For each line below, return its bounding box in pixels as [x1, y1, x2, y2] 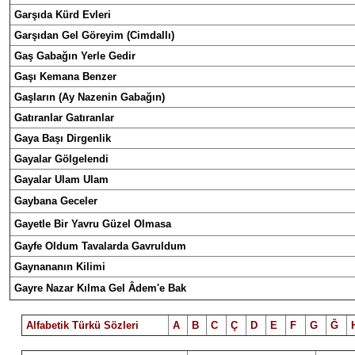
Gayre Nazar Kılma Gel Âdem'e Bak [14, 282, 186, 294]
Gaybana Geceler [14, 195, 97, 207]
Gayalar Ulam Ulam [14, 174, 109, 185]
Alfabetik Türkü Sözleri [25, 319, 139, 331]
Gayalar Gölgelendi [14, 153, 109, 165]
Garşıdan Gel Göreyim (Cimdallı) [14, 29, 174, 41]
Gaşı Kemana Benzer [14, 71, 116, 82]
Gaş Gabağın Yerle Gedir [14, 50, 136, 62]
